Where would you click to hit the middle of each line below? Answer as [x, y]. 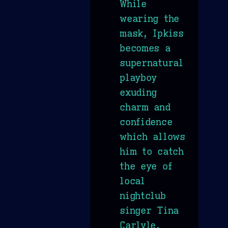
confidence [146, 121]
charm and [145, 107]
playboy [138, 77]
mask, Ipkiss [152, 33]
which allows [152, 136]
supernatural [151, 62]
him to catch [152, 151]
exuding [138, 92]
